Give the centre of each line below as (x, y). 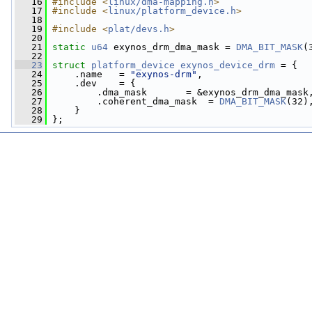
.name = (88, 74)
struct (72, 65)
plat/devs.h (139, 29)
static (69, 47)
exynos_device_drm (228, 65)
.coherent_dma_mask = (133, 101)
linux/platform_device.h (172, 11)
